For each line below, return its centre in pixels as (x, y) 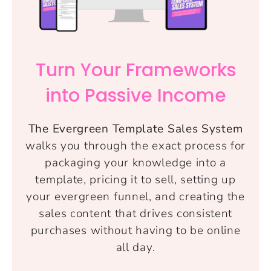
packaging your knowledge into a (135, 163)
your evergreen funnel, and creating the (135, 197)
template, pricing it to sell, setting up (135, 180)
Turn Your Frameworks (135, 70)
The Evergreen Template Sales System (135, 129)
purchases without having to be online (135, 231)
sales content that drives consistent (135, 214)
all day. (135, 248)
